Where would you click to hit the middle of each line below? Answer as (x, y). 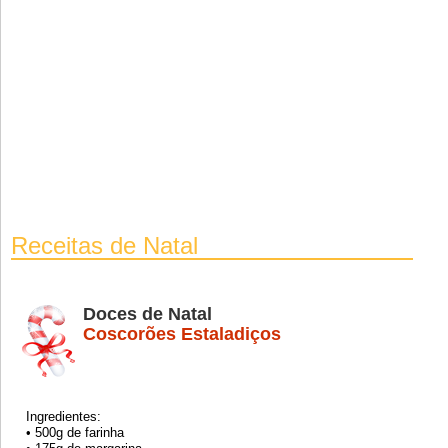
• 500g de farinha (75, 432)
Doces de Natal (147, 313)
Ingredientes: (63, 416)
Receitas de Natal (104, 245)
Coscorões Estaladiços (182, 333)
